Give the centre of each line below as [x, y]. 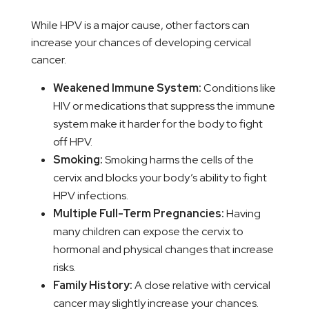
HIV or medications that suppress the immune [164, 106]
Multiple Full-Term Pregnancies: [138, 214]
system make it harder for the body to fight [158, 124]
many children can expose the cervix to [148, 232]
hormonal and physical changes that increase [163, 250]
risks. [64, 268]
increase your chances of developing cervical [141, 43]
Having [242, 214]
